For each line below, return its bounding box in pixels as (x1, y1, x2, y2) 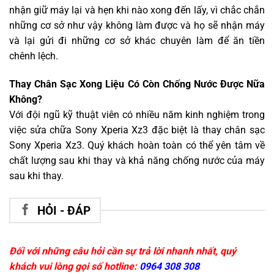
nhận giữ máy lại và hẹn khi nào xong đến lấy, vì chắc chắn (9, 4, 265, 17)
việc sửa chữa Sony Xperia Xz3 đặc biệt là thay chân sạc (9, 124, 265, 136)
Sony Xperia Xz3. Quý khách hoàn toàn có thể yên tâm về (9, 139, 265, 152)
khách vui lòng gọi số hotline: (9, 261, 139, 273)
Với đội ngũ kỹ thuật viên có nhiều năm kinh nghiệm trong (9, 109, 265, 121)
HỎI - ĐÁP (37, 203, 91, 218)
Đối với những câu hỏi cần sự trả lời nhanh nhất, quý (9, 245, 236, 257)
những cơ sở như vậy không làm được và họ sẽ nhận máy (9, 20, 265, 32)
